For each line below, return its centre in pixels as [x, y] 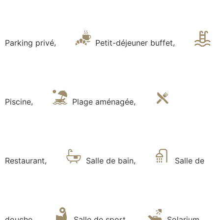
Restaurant [25, 160]
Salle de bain [109, 160]
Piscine [18, 101]
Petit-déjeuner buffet [133, 42]
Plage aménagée [102, 101]
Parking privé [29, 42]
